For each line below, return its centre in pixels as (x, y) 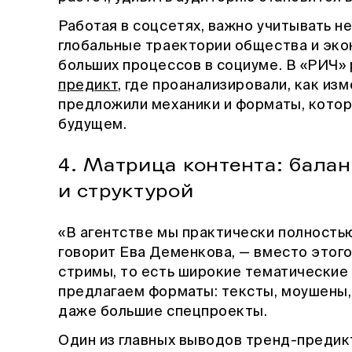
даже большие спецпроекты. (165, 312)
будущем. (94, 125)
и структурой (126, 191)
